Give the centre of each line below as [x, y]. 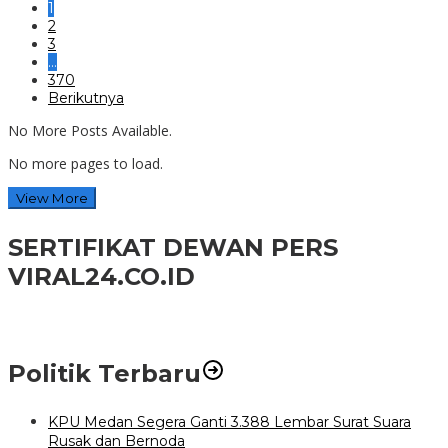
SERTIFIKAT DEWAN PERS [173, 247]
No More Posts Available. [90, 130]
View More [52, 197]
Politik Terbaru [104, 373]
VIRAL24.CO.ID [101, 276]
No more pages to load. [85, 163]
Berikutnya [86, 97]
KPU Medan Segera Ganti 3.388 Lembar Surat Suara [229, 421]
